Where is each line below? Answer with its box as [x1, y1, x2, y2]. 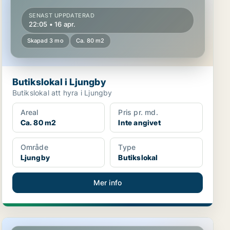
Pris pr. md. [118, 108, 158, 117]
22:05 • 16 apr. [28, 20, 76, 28]
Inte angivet [118, 118, 161, 127]
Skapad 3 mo [27, 37, 64, 44]
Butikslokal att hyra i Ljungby [12, 88, 112, 97]
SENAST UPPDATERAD [28, 12, 95, 19]
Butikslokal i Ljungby [12, 76, 106, 87]
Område [20, 143, 48, 151]
